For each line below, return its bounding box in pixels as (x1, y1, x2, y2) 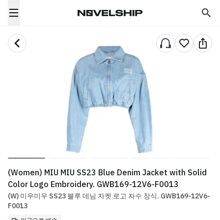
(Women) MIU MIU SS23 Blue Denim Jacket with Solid (8, 167, 207, 177)
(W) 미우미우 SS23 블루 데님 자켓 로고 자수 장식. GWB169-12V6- (8, 192, 210, 200)
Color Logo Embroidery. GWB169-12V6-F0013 (8, 179, 179, 189)
